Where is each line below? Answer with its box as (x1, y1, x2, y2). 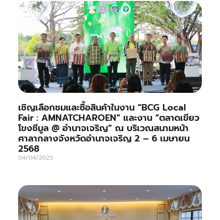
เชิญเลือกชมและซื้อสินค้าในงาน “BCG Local (18, 100, 186, 114)
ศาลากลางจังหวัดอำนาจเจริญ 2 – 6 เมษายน (18, 131, 190, 145)
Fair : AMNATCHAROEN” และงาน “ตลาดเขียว (18, 110, 199, 125)
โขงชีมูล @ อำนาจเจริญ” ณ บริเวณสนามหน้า (18, 121, 189, 135)
